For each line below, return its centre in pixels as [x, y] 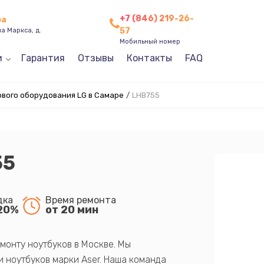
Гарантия [43, 58]
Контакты [149, 58]
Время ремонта [80, 200]
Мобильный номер [150, 41]
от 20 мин [72, 209]
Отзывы [95, 58]
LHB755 [146, 95]
